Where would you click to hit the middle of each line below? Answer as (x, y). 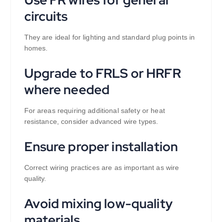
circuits (46, 16)
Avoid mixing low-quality (98, 203)
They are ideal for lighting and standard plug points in (110, 37)
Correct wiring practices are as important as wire (102, 167)
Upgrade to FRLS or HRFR (102, 73)
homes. (36, 48)
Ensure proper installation (101, 147)
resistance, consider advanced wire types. (91, 122)
